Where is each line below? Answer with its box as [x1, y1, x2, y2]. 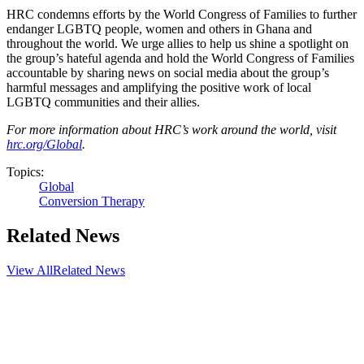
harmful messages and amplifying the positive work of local [6, 80, 311, 94]
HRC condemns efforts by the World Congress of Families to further [6, 6, 357, 21]
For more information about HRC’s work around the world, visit [6, 122, 336, 136]
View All [6, 262, 53, 277]
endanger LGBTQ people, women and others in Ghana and [6, 21, 312, 36]
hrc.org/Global [6, 136, 82, 151]
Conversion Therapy [39, 193, 145, 208]
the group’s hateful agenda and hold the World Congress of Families [6, 50, 354, 65]
